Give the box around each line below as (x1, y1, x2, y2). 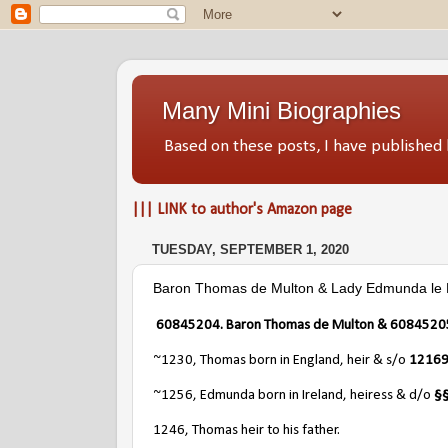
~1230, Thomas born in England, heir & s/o (153, 352, 409, 368)
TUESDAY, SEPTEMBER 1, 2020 (152, 242, 349, 258)
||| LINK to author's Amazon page (132, 201, 352, 218)
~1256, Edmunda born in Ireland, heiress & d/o (153, 387, 434, 403)
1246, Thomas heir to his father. (153, 422, 340, 438)
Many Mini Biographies (162, 97, 401, 124)
